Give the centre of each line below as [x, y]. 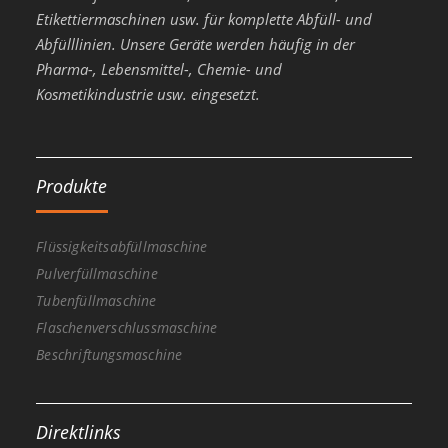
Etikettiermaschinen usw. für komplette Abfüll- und [204, 19]
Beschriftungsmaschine [109, 355]
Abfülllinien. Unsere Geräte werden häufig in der [196, 44]
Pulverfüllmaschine [97, 274]
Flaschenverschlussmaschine [127, 328]
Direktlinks [79, 432]
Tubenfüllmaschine [96, 301]
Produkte [72, 186]
